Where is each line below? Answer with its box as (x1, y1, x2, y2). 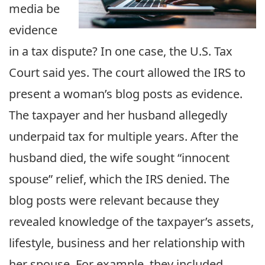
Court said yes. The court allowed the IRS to (9, 64, 245, 80)
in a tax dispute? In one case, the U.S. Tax (9, 43, 232, 59)
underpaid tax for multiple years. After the (9, 128, 238, 144)
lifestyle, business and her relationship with (9, 235, 245, 251)
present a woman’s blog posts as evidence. (9, 86, 243, 102)
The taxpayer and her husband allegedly (9, 107, 227, 123)
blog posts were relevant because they (9, 192, 219, 208)
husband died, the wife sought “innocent (9, 150, 230, 166)
